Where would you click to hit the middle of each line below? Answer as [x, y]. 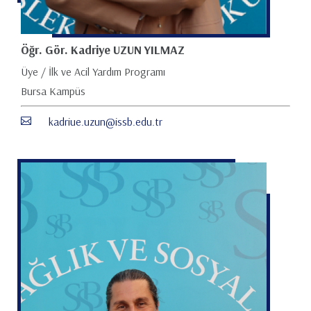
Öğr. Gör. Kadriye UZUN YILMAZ [103, 49]
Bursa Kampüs [53, 91]
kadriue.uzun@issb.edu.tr [106, 121]
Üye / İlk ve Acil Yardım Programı [93, 72]
